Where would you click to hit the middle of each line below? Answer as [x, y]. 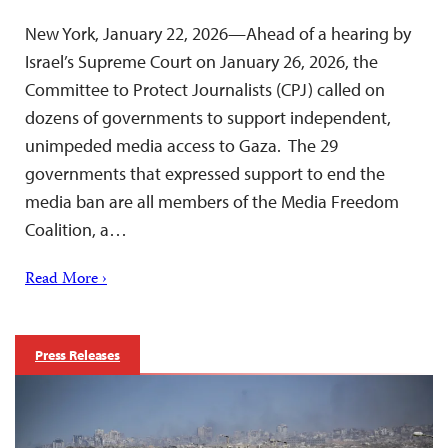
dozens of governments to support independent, [208, 117]
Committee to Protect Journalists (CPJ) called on [205, 89]
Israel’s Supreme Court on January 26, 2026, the [201, 61]
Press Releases [78, 354]
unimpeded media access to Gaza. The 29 [181, 145]
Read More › [66, 279]
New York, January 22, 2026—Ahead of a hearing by [218, 33]
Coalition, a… [76, 229]
